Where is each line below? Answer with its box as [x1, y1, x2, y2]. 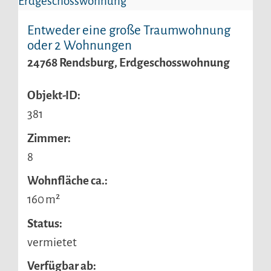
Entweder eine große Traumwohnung [27, 24, 230, 38]
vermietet [27, 235, 77, 249]
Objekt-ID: [27, 89, 80, 102]
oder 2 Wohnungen [27, 39, 132, 53]
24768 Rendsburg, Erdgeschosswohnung [27, 56, 230, 70]
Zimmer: [27, 131, 71, 145]
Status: [27, 217, 62, 230]
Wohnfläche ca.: [27, 174, 108, 188]
